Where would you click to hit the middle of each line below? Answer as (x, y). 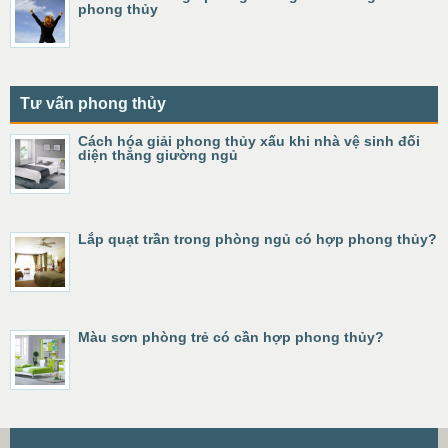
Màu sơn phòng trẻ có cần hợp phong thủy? (231, 337)
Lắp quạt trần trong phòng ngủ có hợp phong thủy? (257, 239)
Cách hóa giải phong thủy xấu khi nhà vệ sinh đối (249, 141)
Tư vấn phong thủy (93, 103)
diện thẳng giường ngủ (158, 155)
